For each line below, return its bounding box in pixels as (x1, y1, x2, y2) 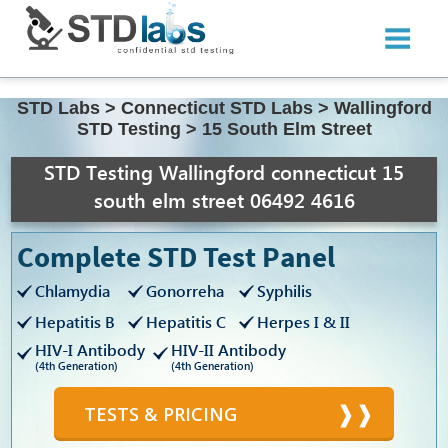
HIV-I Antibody (35, 339, 146, 361)
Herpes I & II (257, 311, 351, 333)
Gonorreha (146, 280, 225, 302)
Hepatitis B (35, 311, 116, 333)
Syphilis (257, 280, 313, 302)
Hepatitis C (146, 311, 227, 333)
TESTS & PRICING (84, 402, 237, 427)
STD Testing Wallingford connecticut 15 (44, 157, 404, 186)
